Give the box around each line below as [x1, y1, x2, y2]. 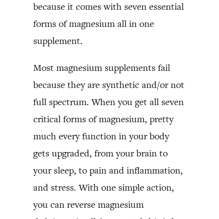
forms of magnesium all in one [33, 18, 154, 30]
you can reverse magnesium [33, 198, 144, 211]
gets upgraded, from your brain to [33, 147, 168, 159]
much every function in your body [33, 130, 169, 142]
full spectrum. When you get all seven [33, 96, 184, 108]
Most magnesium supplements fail [33, 62, 170, 74]
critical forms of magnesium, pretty [33, 113, 174, 125]
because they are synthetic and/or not [33, 79, 184, 91]
